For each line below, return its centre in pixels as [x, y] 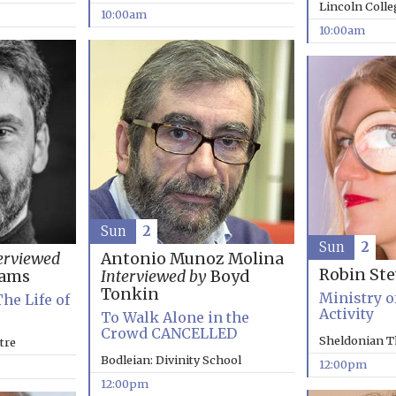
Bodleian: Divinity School [171, 360]
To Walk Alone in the [175, 318]
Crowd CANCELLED [168, 334]
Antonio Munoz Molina [192, 259]
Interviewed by [153, 277]
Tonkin [129, 295]
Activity [346, 314]
